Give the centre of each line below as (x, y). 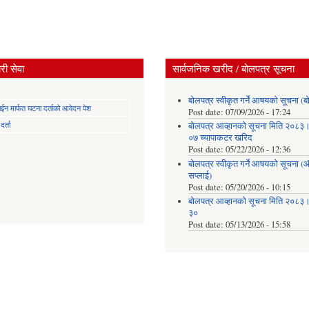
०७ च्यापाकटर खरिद (220, 138)
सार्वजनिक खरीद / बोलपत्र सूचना (233, 68)
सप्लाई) (200, 175)
